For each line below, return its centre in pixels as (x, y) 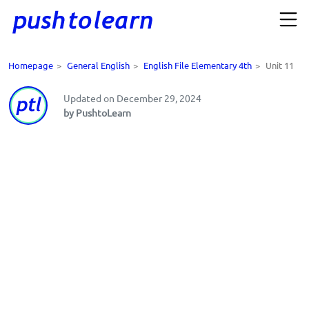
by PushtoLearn (97, 113)
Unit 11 (280, 66)
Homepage (31, 66)
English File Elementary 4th (198, 66)
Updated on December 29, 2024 (132, 98)
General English (98, 66)
